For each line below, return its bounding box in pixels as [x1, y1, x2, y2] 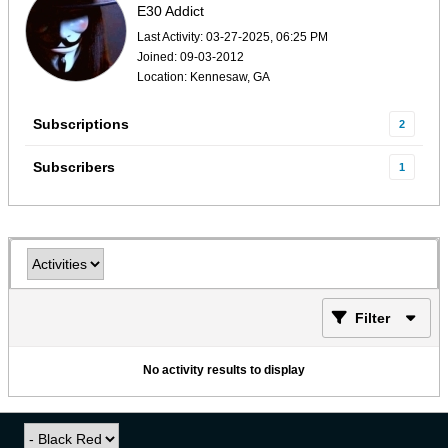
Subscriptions [33, 116, 129, 132]
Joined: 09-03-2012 [137, 50, 244, 64]
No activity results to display [143, 363, 305, 377]
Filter [355, 310, 390, 326]
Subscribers [33, 159, 115, 175]
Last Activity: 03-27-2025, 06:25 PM [137, 30, 328, 44]
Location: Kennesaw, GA [137, 70, 270, 84]
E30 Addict [137, 3, 204, 19]
